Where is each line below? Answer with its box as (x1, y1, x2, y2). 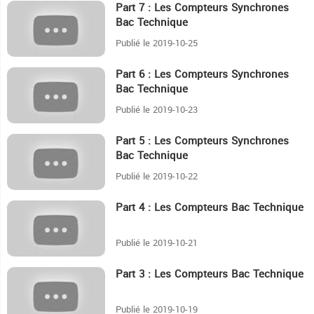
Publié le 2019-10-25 (116, 34, 198, 53)
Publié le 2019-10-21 (116, 234, 198, 252)
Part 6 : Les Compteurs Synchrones (116, 64, 289, 85)
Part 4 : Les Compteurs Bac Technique (116, 198, 303, 218)
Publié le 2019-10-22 (116, 168, 198, 186)
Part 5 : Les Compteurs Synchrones (116, 131, 289, 151)
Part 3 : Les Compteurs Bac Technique (116, 264, 303, 285)
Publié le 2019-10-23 (116, 101, 198, 119)
